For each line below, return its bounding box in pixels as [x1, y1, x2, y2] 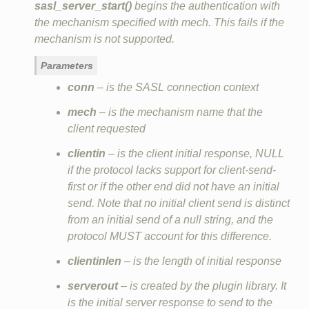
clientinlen [67, 255, 121, 267]
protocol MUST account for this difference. [67, 230, 272, 242]
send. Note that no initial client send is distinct [67, 197, 290, 209]
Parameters [40, 59, 93, 71]
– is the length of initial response [121, 255, 281, 267]
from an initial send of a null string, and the [67, 213, 273, 226]
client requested [67, 122, 146, 134]
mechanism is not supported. [34, 32, 175, 45]
